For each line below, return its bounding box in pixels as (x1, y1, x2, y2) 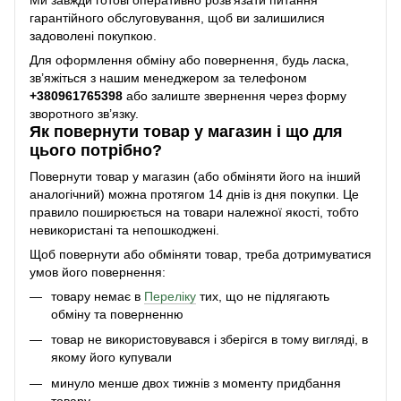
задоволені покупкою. (30, 28, 157, 43)
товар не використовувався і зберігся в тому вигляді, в (51, 332, 368, 347)
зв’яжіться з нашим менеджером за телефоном (30, 70, 307, 85)
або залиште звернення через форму (123, 88, 346, 103)
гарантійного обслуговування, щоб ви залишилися (30, 10, 325, 25)
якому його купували (51, 350, 172, 365)
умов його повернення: (30, 265, 166, 280)
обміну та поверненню (51, 307, 183, 322)
